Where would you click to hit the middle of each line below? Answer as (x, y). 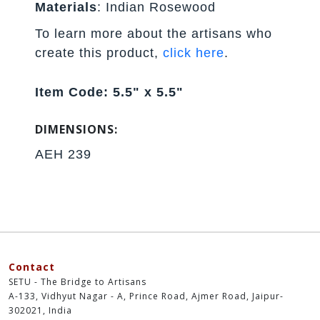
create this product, (99, 52)
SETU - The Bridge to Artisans (77, 281)
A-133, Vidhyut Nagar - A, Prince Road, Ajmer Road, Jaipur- (146, 296)
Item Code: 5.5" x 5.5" (110, 92)
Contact (32, 266)
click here (194, 52)
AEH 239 (64, 154)
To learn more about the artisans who (154, 33)
